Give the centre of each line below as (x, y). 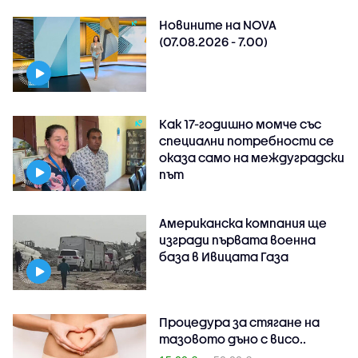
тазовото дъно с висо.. (233, 338)
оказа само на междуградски (252, 157)
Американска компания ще (243, 223)
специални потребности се (247, 140)
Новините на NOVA (218, 24)
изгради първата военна (238, 239)
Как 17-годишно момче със (241, 123)
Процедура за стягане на (240, 322)
